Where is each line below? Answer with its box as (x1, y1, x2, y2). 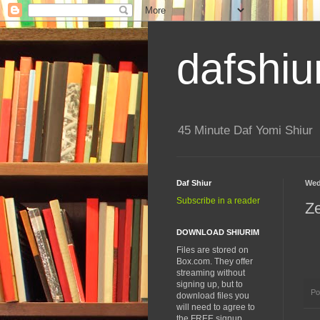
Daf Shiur (176, 179, 211, 188)
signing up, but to (176, 279, 243, 290)
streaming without (176, 268, 245, 279)
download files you (176, 291, 249, 301)
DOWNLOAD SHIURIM (176, 228, 259, 237)
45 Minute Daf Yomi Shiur (178, 124, 313, 138)
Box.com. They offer (176, 256, 253, 267)
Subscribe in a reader (176, 196, 260, 206)
